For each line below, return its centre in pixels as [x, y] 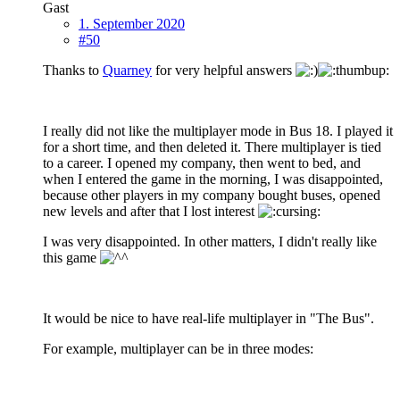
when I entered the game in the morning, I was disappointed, [213, 179]
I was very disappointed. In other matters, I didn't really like [210, 242]
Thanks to [73, 71]
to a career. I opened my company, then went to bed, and [202, 163]
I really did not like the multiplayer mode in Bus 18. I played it [218, 131]
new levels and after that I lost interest [150, 212]
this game [71, 258]
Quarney [127, 71]
